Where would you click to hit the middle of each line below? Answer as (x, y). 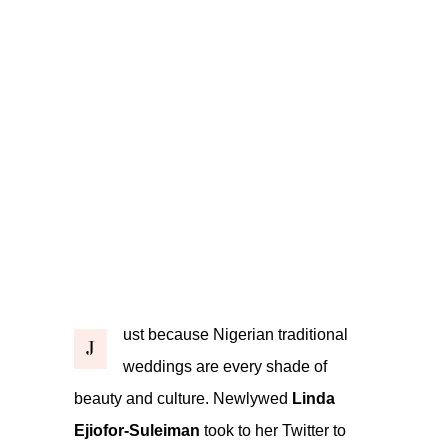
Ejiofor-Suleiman (137, 430)
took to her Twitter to (273, 430)
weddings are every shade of (225, 366)
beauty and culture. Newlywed (183, 398)
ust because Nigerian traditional (235, 334)
